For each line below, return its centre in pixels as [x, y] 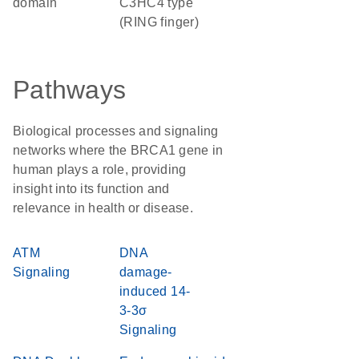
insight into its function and [91, 189]
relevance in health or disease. [103, 208]
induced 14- [155, 291]
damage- [146, 272]
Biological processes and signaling [116, 131]
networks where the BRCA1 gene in [118, 150]
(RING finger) [159, 22]
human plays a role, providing [100, 169]
